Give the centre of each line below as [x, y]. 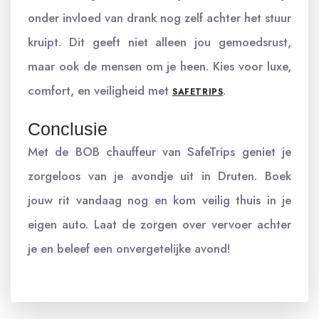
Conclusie [68, 129]
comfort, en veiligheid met [100, 90]
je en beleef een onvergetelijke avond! [129, 249]
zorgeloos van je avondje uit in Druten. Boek [159, 176]
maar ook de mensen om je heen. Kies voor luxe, [159, 66]
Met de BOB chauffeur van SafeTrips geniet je [159, 152]
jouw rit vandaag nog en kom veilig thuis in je [159, 200]
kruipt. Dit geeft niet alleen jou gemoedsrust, [159, 42]
